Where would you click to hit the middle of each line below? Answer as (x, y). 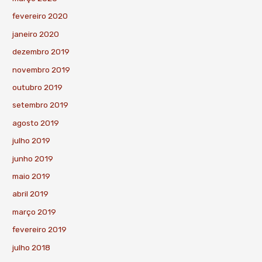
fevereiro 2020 (40, 16)
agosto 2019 (36, 123)
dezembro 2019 (41, 52)
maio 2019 (32, 176)
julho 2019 (32, 141)
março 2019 (35, 211)
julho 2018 (32, 247)
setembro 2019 (41, 105)
